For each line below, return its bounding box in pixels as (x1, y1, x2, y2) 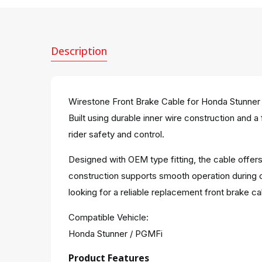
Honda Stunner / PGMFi (68, 228, 163, 239)
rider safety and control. (68, 129, 164, 140)
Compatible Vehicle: (68, 212, 149, 223)
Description (51, 44, 107, 58)
